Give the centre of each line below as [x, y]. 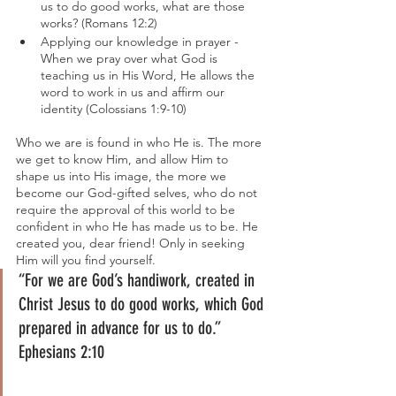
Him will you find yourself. [86, 260]
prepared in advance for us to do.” [122, 328]
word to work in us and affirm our [134, 92]
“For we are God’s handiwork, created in [139, 280]
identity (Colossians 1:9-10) [114, 109]
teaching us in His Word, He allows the [149, 75]
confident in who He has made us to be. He [139, 226]
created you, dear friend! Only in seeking [132, 243]
